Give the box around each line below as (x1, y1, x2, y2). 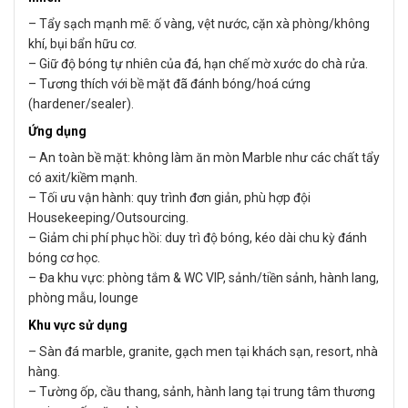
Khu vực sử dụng (28, 317, 127, 332)
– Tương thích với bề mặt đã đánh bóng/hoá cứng (28, 76, 311, 91)
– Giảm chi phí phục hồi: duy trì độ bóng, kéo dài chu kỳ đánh (28, 229, 367, 245)
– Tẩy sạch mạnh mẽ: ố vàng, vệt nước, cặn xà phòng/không (28, 15, 370, 31)
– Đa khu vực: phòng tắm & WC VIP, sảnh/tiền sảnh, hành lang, (28, 270, 379, 285)
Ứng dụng (28, 123, 87, 138)
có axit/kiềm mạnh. (28, 169, 138, 185)
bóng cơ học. (28, 250, 100, 265)
